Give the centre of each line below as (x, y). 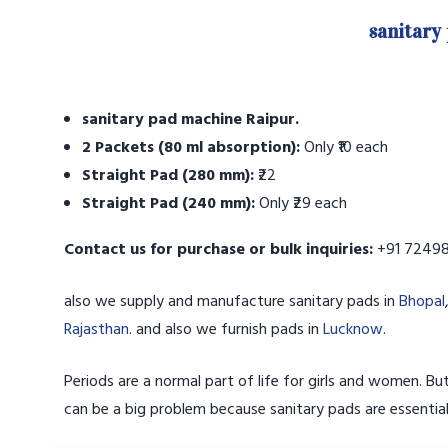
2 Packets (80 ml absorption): (191, 148)
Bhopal (422, 302)
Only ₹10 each (344, 148)
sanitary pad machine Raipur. (190, 120)
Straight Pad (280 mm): (168, 176)
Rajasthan (96, 330)
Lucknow (351, 330)
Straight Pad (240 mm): (168, 204)
